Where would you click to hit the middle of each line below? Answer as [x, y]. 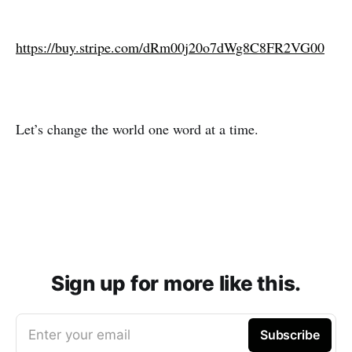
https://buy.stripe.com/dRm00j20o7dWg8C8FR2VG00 [170, 47]
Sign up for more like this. [176, 283]
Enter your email [79, 334]
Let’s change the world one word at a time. [137, 128]
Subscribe [290, 334]
